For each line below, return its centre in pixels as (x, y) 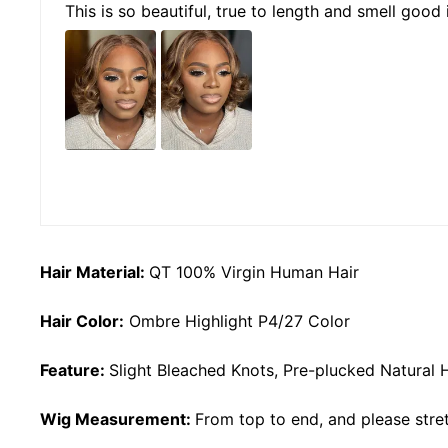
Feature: (74, 369)
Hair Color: (82, 320)
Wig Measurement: (115, 418)
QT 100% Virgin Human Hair (254, 271)
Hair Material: (92, 271)
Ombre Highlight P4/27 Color (239, 320)
